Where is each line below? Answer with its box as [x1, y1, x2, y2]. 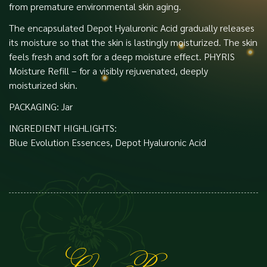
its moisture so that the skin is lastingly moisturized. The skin [9, 35, 257, 48]
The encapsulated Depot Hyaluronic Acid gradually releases [9, 21, 254, 34]
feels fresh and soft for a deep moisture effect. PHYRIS [9, 49, 235, 63]
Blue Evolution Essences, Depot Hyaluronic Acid [9, 135, 206, 148]
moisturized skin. [9, 78, 77, 91]
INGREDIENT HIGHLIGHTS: [9, 121, 117, 134]
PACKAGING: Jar [9, 100, 73, 113]
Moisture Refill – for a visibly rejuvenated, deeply [9, 64, 208, 77]
